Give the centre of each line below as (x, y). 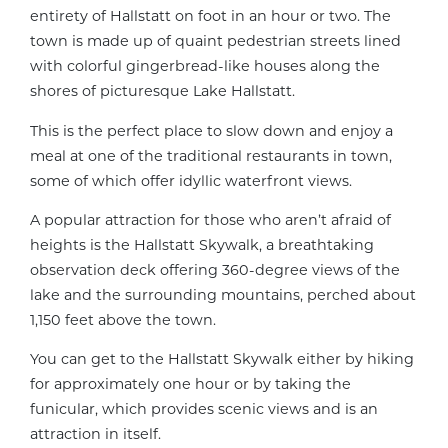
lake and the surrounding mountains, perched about (223, 294)
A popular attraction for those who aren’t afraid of (210, 219)
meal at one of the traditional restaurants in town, (211, 155)
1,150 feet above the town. (123, 319)
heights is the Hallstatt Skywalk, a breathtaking (202, 244)
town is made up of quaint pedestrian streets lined (215, 41)
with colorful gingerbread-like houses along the (205, 66)
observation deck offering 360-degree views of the (215, 269)
